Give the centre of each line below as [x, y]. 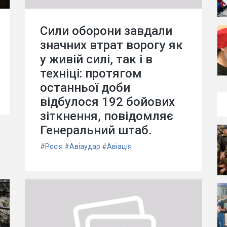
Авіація [119, 146]
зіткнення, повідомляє [107, 116]
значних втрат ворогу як [111, 45]
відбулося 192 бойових [107, 102]
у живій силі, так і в [96, 59]
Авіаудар [85, 146]
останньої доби [85, 88]
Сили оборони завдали [106, 31]
